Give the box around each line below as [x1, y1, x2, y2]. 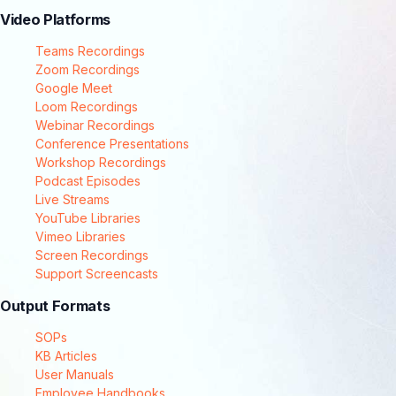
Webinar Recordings [35, 118, 155, 133]
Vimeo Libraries [35, 229, 126, 245]
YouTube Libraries [35, 210, 141, 226]
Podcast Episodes [35, 173, 141, 189]
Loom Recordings [35, 99, 138, 115]
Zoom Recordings [35, 62, 140, 78]
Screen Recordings [35, 247, 148, 263]
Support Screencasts [35, 266, 158, 282]
